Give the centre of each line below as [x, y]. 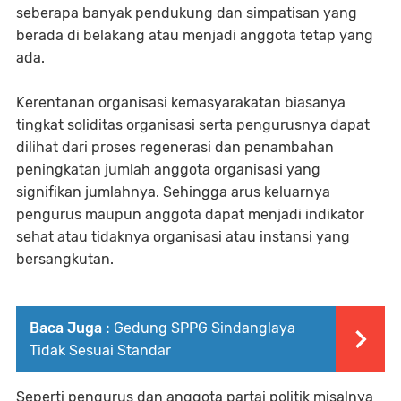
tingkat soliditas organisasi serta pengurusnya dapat [193, 125]
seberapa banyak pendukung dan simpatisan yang [187, 13]
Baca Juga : [69, 328]
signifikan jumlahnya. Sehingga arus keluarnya [173, 192]
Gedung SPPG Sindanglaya [205, 328]
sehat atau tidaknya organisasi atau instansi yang [183, 237]
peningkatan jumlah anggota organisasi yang [168, 170]
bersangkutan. [65, 260]
